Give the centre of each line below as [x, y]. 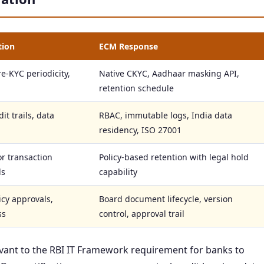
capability [118, 172]
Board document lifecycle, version [166, 199]
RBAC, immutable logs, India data [166, 115]
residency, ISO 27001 [140, 130]
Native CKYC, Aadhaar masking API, [169, 73]
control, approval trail [142, 214]
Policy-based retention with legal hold [174, 157]
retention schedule [136, 88]
